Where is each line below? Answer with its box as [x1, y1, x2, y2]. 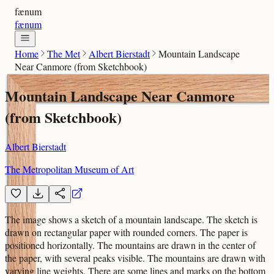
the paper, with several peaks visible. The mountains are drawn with [5, 251, 265, 264]
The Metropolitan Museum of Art [5, 162, 134, 176]
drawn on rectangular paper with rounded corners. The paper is [5, 225, 248, 239]
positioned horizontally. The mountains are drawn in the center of [5, 238, 256, 251]
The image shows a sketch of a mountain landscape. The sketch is [5, 212, 257, 226]
